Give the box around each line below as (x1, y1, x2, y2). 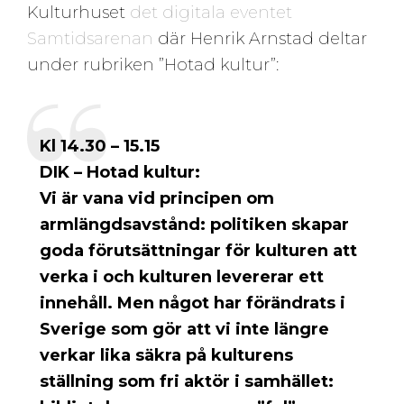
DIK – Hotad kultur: (40, 161, 200, 182)
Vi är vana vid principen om (40, 188, 274, 208)
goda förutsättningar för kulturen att (40, 240, 357, 261)
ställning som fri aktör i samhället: (40, 371, 334, 391)
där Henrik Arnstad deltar (153, 28, 367, 49)
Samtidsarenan (27, 28, 153, 49)
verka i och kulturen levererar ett (40, 266, 324, 287)
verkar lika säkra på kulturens (40, 344, 293, 365)
